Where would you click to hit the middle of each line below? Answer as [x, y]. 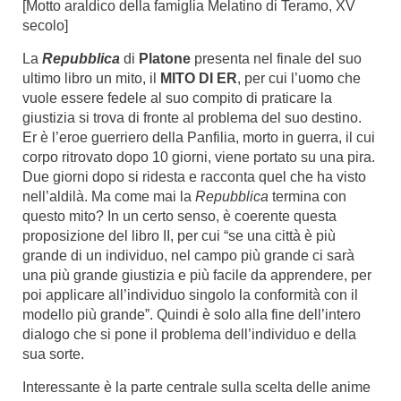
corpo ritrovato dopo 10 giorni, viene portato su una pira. [199, 157]
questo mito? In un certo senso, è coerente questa [179, 216]
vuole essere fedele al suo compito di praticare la [177, 98]
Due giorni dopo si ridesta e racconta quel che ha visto [194, 177]
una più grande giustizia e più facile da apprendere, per [197, 275]
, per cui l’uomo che [299, 78]
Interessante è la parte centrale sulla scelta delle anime [196, 387]
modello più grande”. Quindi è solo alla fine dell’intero [192, 315]
